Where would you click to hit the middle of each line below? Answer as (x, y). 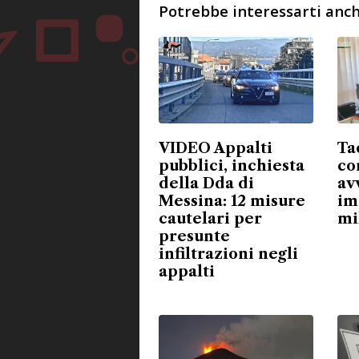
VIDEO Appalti (216, 149)
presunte (194, 237)
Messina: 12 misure (232, 202)
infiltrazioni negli (228, 254)
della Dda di (206, 184)
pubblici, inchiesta (232, 166)
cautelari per (210, 219)
